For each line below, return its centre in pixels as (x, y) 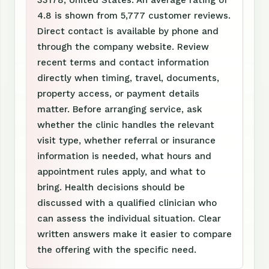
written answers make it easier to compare (134, 234)
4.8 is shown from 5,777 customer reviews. (134, 15)
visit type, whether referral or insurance (126, 140)
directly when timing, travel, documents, (128, 78)
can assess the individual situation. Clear (129, 218)
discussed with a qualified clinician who (127, 203)
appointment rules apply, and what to (121, 171)
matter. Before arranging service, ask (120, 109)
